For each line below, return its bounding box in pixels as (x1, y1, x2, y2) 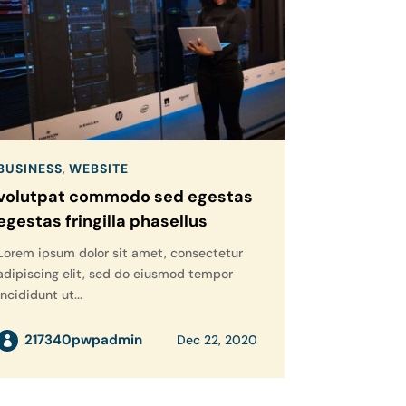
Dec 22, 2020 (176, 332, 257, 349)
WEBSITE (68, 160, 129, 178)
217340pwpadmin (24, 331, 142, 350)
